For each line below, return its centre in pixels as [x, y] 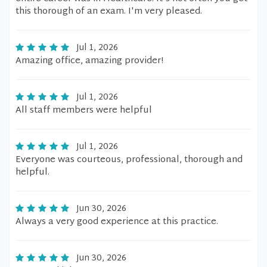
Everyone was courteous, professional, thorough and [129, 160]
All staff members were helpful [84, 111]
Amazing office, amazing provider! [89, 61]
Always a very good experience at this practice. [117, 222]
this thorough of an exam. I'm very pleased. [109, 12]
